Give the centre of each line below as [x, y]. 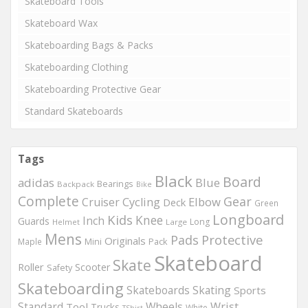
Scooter [92, 267]
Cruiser [101, 202]
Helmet [66, 221]
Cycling [141, 202]
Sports [250, 290]
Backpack [76, 184]
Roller [31, 266]
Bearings [115, 183]
